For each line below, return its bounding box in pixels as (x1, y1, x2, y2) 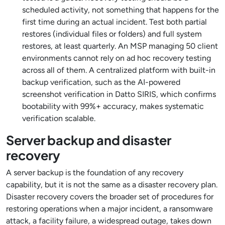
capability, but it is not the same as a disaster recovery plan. (6, 180, 217, 189)
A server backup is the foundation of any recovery (6, 168, 183, 177)
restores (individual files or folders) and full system (22, 29, 202, 39)
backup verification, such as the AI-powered (22, 77, 180, 87)
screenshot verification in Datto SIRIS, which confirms (22, 89, 216, 99)
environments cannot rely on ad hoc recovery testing (22, 53, 211, 63)
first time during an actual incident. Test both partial (22, 17, 207, 27)
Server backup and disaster (6, 132, 171, 148)
